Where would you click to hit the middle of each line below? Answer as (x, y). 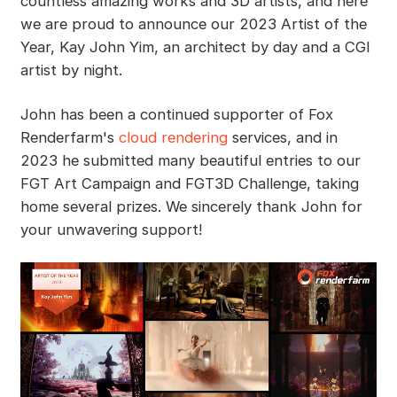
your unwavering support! (111, 230)
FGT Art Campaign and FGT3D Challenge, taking (189, 184)
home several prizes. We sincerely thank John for (191, 207)
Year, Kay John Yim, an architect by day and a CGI (195, 47)
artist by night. (71, 70)
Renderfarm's (69, 138)
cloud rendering (173, 138)
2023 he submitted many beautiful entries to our (190, 161)
